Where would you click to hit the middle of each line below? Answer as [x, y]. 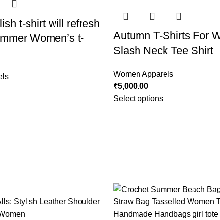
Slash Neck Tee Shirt [163, 50]
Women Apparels [143, 74]
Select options [138, 98]
